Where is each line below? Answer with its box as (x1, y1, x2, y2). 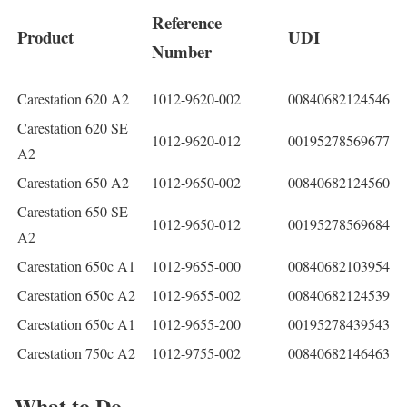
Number (152, 38, 212, 64)
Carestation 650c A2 (17, 284, 140, 304)
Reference (152, 9, 222, 35)
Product (17, 24, 79, 49)
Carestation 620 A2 (17, 88, 129, 108)
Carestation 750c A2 (17, 342, 135, 362)
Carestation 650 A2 (17, 172, 129, 192)
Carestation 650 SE (17, 201, 128, 221)
